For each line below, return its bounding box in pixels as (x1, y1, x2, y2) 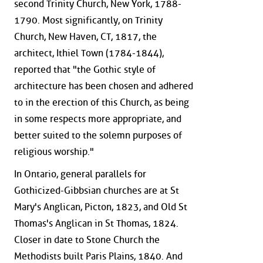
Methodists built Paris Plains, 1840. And (14, 250, 183, 262)
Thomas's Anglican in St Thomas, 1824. (14, 217, 178, 229)
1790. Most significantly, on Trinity (14, 15, 163, 26)
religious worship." (14, 146, 94, 158)
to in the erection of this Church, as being (14, 97, 189, 109)
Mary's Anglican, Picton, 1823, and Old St (14, 201, 187, 213)
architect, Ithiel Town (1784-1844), (14, 48, 164, 59)
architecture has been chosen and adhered (14, 80, 193, 92)
